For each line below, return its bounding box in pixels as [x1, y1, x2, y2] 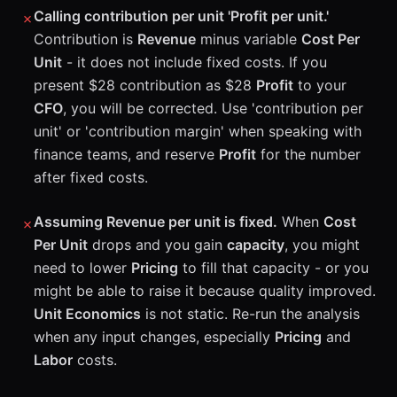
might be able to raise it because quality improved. [34, 282, 376, 300]
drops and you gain [88, 236, 227, 253]
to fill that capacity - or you [178, 259, 369, 276]
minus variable [196, 30, 301, 48]
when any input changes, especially [34, 328, 275, 346]
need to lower [34, 259, 131, 276]
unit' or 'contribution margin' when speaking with [34, 122, 362, 140]
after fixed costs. [34, 168, 148, 186]
